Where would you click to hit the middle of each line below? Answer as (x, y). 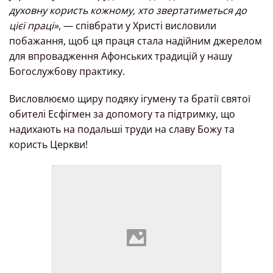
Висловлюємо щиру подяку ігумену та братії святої (130, 99)
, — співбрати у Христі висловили (137, 25)
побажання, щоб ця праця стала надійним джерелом (136, 41)
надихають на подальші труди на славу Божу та (122, 129)
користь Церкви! (48, 145)
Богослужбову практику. (67, 71)
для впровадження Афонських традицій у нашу (121, 56)
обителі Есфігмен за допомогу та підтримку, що (122, 114)
